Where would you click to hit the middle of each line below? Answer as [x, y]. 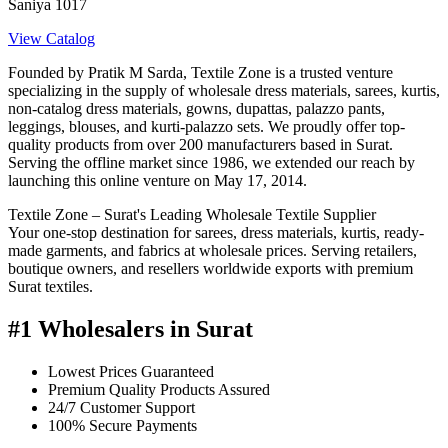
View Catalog [51, 39]
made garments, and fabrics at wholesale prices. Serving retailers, [212, 251]
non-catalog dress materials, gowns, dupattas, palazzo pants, [196, 109]
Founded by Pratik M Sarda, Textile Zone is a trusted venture [200, 73]
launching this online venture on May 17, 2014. [157, 181]
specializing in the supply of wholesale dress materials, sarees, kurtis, [224, 91]
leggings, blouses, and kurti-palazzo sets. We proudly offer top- [206, 127]
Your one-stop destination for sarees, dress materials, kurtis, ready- [216, 233]
